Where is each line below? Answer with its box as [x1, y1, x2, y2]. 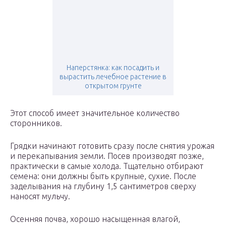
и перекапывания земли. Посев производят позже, [10, 151, 204, 161]
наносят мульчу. [10, 192, 70, 201]
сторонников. [10, 119, 62, 128]
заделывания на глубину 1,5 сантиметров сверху [10, 182, 196, 191]
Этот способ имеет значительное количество [10, 108, 180, 118]
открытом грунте [84, 82, 142, 90]
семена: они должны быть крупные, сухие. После [10, 172, 196, 181]
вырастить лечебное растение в [60, 73, 166, 81]
